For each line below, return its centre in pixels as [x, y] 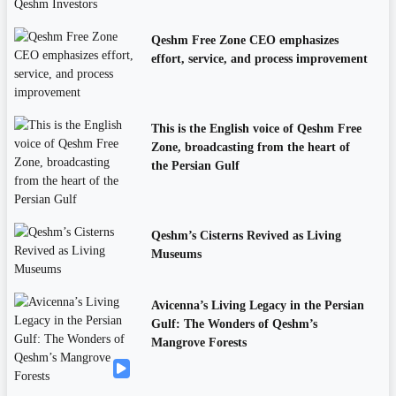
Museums [176, 255]
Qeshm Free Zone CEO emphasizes [244, 41]
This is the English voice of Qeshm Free [256, 129]
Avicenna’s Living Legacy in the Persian [257, 306]
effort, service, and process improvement [259, 59]
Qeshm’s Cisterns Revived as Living [246, 236]
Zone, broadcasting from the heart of [250, 148]
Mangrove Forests [198, 343]
